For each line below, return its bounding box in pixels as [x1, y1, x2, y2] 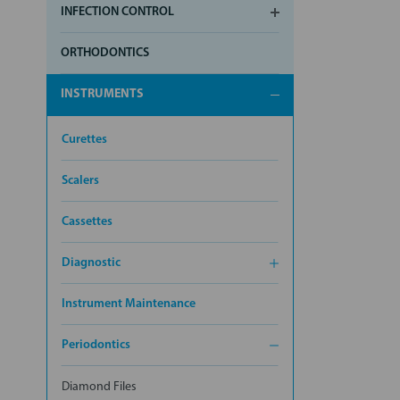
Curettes [62, 132, 107, 146]
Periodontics [62, 337, 130, 352]
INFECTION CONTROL [61, 4, 174, 19]
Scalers [62, 173, 99, 187]
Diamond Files [62, 379, 137, 394]
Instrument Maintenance [62, 296, 196, 311]
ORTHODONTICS [61, 46, 149, 60]
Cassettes [62, 214, 112, 229]
